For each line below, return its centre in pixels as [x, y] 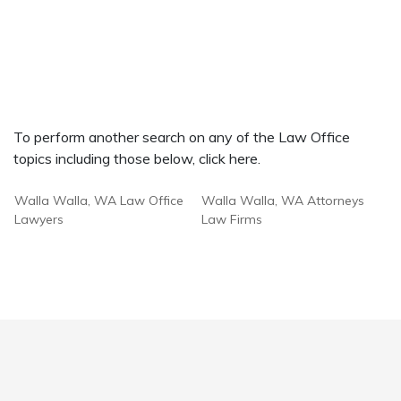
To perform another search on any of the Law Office [182, 137]
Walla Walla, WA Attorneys [283, 200]
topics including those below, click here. [137, 158]
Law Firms [232, 219]
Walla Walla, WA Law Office [99, 200]
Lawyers [39, 219]
